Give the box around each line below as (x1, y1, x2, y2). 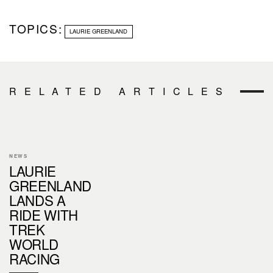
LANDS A (9, 190, 66, 210)
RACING (9, 248, 60, 268)
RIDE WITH (9, 204, 79, 224)
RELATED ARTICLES (9, 83, 230, 98)
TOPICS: (9, 20, 63, 37)
